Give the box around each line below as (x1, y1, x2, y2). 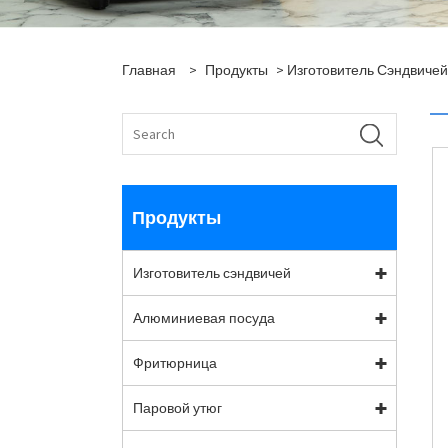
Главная (122, 60, 176, 79)
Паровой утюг (133, 398, 222, 417)
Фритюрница (133, 353, 217, 372)
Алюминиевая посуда (133, 308, 275, 327)
